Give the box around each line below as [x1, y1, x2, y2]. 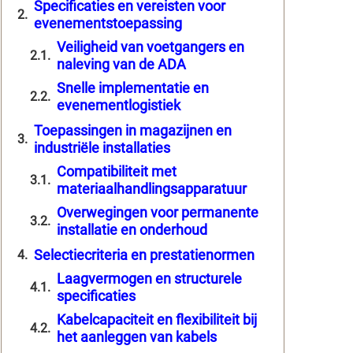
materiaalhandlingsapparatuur [57, 180, 247, 197]
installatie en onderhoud [57, 221, 207, 238]
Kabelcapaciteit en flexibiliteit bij [57, 310, 257, 328]
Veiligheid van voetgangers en [57, 38, 244, 55]
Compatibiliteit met [57, 162, 176, 180]
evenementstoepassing [34, 14, 182, 32]
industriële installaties [34, 139, 170, 156]
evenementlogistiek [57, 96, 180, 113]
